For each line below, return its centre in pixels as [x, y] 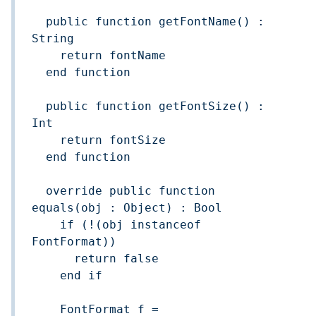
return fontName [46, 55]
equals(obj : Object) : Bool [127, 208]
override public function [39, 191]
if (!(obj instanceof [46, 225]
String [53, 38]
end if [46, 275]
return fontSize [46, 140]
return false [53, 259]
